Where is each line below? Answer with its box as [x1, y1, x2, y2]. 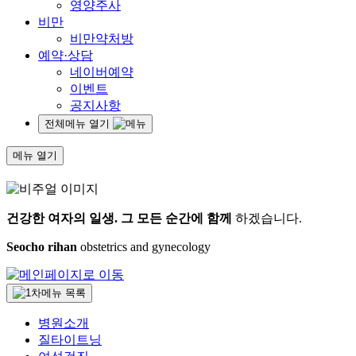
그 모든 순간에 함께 [121, 211, 232, 225]
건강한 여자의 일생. [6, 211, 118, 225]
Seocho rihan [6, 239, 77, 253]
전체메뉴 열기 [44, 117, 110, 130]
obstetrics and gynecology [77, 239, 211, 253]
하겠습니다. [232, 211, 302, 225]
